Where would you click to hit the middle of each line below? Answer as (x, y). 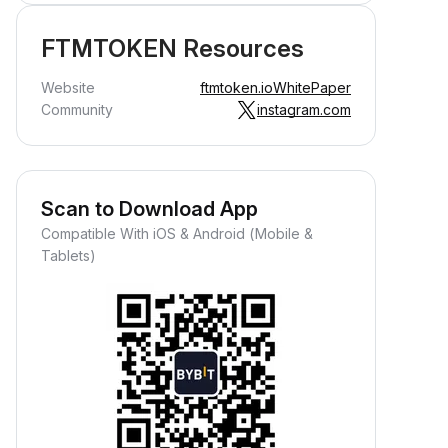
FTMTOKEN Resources (172, 48)
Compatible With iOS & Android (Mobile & (177, 233)
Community (77, 109)
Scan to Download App (149, 209)
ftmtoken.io (236, 87)
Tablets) (68, 255)
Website (68, 87)
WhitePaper (312, 87)
